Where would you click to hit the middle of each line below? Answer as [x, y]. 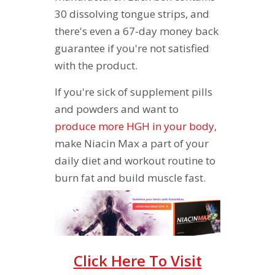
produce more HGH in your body [134, 126]
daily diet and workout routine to [135, 160]
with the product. [96, 65]
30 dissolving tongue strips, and [132, 14]
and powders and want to [117, 109]
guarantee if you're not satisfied [132, 48]
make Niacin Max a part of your [132, 143]
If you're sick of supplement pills [134, 91]
